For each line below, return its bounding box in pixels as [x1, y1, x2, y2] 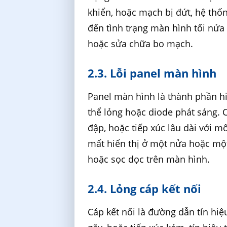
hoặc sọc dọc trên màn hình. [88, 153, 210, 165]
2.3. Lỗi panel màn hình [88, 65, 217, 81]
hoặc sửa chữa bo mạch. [88, 37, 194, 50]
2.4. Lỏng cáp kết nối [88, 180, 202, 196]
